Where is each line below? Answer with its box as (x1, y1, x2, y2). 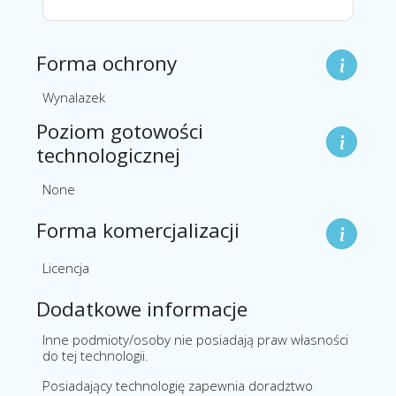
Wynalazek (42, 88, 105, 107)
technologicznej (36, 141, 180, 170)
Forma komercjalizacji (36, 217, 240, 245)
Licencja (42, 259, 89, 278)
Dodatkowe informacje (36, 295, 247, 324)
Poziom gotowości (36, 118, 203, 146)
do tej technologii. (42, 346, 148, 365)
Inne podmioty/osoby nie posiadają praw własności (42, 331, 348, 349)
